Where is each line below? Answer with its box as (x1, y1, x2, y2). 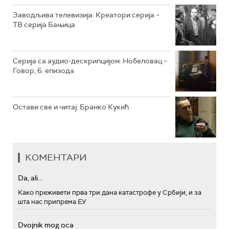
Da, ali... (18, 173, 42, 182)
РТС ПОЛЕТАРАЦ (118, 29, 163, 36)
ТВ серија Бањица (13, 19, 75, 29)
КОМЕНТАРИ (25, 151, 87, 164)
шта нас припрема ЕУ (18, 197, 86, 206)
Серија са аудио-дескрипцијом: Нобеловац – (13, 56, 167, 65)
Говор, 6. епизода (13, 65, 74, 75)
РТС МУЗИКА (118, 7, 153, 14)
